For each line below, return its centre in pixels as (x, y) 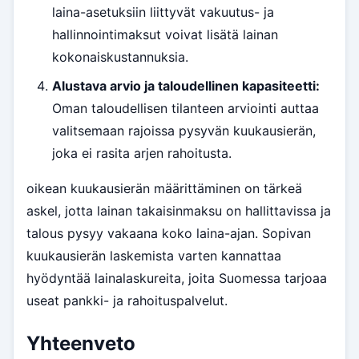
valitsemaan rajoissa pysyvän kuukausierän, (184, 131)
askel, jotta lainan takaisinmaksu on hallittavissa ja (179, 211)
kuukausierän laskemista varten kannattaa (154, 256)
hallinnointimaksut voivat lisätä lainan (165, 35)
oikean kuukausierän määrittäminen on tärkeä (164, 189)
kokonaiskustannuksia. (120, 57)
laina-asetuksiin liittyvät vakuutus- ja (163, 12)
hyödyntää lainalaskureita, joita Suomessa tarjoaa (177, 278)
